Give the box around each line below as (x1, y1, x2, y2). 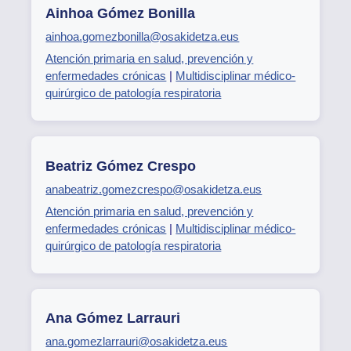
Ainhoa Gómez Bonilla (45, 5, 196, 21)
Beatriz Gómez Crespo (45, 157, 197, 174)
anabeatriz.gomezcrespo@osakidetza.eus (45, 182, 262, 196)
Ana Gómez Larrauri (45, 310, 181, 327)
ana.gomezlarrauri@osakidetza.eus (45, 335, 228, 349)
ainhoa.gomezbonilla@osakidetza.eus (45, 29, 240, 43)
